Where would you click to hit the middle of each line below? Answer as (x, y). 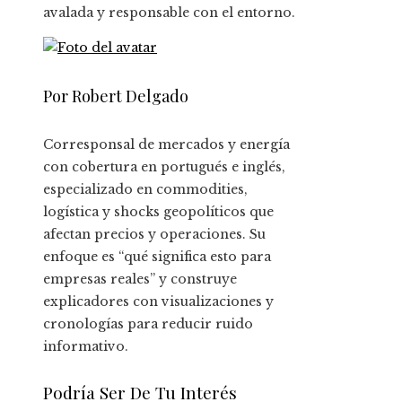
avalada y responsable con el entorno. (169, 13)
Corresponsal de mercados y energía (166, 145)
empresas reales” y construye (140, 280)
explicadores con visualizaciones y (158, 302)
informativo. (86, 347)
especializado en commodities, (145, 190)
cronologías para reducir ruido (148, 324)
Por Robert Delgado (116, 96)
